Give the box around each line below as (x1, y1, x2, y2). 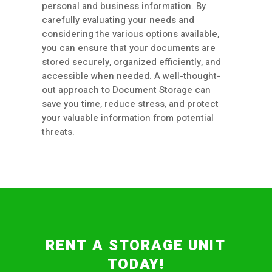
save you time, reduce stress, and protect (42, 97, 219, 111)
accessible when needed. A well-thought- (42, 69, 220, 83)
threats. (42, 125, 75, 139)
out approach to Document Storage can (42, 83, 211, 97)
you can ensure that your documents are (42, 41, 216, 55)
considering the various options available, (42, 27, 219, 41)
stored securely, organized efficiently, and (42, 55, 221, 69)
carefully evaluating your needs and (42, 13, 194, 27)
